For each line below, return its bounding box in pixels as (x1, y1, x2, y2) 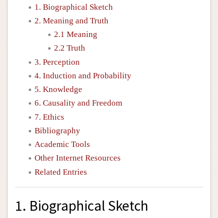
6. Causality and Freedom (35, 98, 122, 108)
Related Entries (35, 167, 87, 177)
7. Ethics (35, 112, 64, 122)
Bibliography (35, 126, 80, 135)
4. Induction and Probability (35, 71, 131, 80)
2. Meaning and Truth (35, 16, 109, 25)
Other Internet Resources (35, 153, 121, 163)
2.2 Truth (54, 43, 85, 53)
